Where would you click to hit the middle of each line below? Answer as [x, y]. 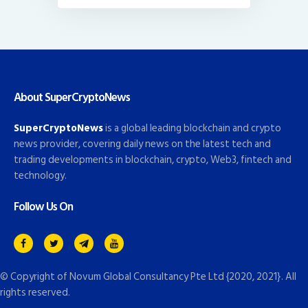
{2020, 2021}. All [260, 277]
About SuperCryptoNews [72, 97]
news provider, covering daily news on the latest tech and [142, 144]
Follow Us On [43, 207]
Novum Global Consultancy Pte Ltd [147, 277]
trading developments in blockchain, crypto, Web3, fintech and [153, 160]
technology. [40, 176]
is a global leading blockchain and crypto [192, 129]
